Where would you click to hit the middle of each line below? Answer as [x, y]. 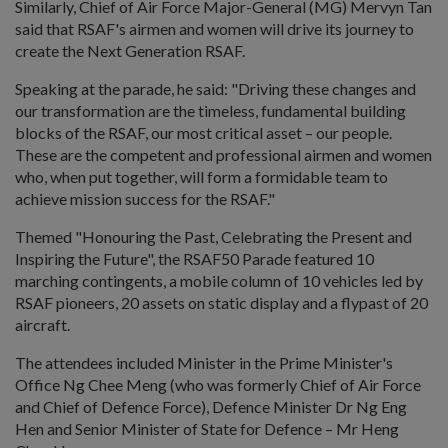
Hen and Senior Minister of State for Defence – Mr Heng [207, 428]
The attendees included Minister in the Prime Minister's [204, 362]
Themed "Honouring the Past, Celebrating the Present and [213, 236]
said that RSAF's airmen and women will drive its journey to [214, 28]
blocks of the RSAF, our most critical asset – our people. [203, 132]
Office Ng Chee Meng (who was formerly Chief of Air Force [218, 384]
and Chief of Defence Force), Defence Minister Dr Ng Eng [211, 406]
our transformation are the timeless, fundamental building [210, 110]
